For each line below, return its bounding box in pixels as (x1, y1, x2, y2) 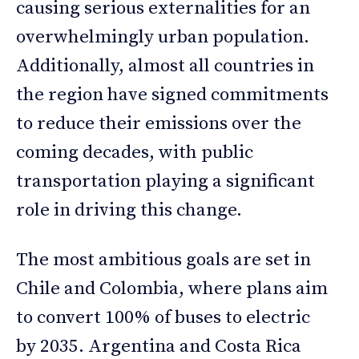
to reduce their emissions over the (16, 111, 301, 135)
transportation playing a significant (16, 169, 315, 193)
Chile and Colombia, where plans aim (16, 276, 328, 301)
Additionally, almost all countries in (16, 54, 314, 78)
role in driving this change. (16, 198, 242, 222)
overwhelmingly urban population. (16, 25, 309, 49)
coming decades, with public (16, 140, 253, 164)
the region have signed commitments (16, 83, 329, 107)
